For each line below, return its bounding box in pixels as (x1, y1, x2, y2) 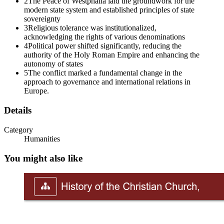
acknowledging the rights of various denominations (24, 32, 185, 41)
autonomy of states (24, 59, 83, 68)
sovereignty (24, 14, 60, 23)
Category (4, 125, 33, 134)
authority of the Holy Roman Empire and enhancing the (24, 50, 199, 59)
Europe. (24, 86, 49, 95)
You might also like (4, 152, 82, 163)
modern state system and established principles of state (24, 5, 194, 14)
